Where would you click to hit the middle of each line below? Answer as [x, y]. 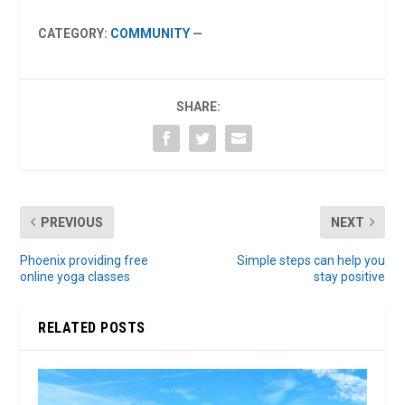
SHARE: [198, 106]
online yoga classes [75, 276]
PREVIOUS [72, 222]
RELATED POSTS [92, 327]
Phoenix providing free [85, 260]
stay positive [349, 276]
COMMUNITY [151, 33]
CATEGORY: [75, 33]
